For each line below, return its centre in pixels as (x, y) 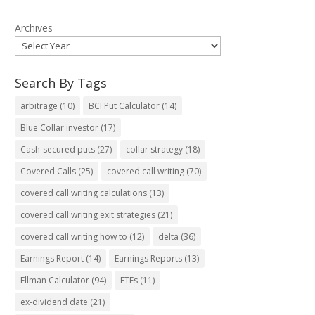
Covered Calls (49, 171)
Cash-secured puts (58, 149)
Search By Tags (61, 83)
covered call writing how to (74, 237)
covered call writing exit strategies (88, 215)
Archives (34, 28)
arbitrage (39, 106)
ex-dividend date (54, 302)
